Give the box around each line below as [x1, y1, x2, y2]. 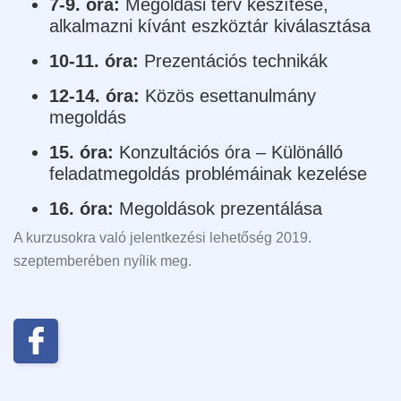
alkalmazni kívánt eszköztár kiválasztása [49, 15, 371, 36]
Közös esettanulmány [145, 85, 316, 106]
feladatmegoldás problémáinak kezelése [49, 163, 367, 183]
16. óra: [49, 198, 119, 218]
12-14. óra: [49, 85, 145, 106]
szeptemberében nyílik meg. [13, 252, 195, 269]
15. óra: [49, 141, 119, 162]
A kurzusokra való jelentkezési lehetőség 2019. [13, 229, 311, 245]
